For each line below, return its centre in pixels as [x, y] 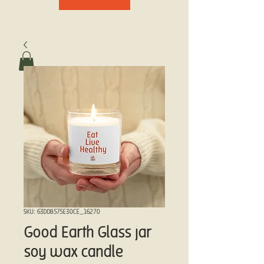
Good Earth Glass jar [87, 234]
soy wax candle [73, 253]
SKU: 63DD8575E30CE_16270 [62, 212]
